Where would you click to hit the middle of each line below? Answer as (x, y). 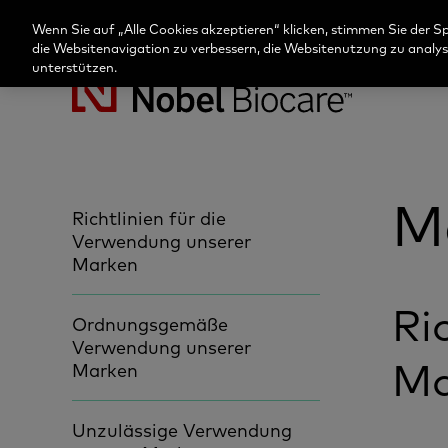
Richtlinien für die (149, 218)
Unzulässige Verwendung (182, 430)
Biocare (105, 149)
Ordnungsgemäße (150, 324)
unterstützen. (74, 67)
